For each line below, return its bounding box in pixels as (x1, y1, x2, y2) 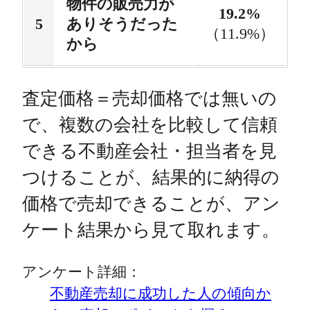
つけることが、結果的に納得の (22, 167, 280, 188)
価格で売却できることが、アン (22, 193, 280, 214)
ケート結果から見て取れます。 (22, 219, 280, 240)
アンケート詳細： (22, 264, 141, 280)
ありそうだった (66, 15, 178, 33)
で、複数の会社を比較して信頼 (22, 114, 277, 135)
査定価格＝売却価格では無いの (22, 88, 277, 109)
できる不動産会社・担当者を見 (22, 140, 277, 161)
